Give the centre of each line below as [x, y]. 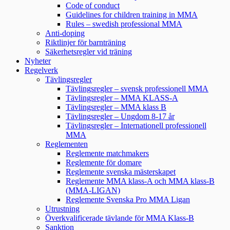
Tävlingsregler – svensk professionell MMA [137, 89]
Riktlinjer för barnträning [85, 43]
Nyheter [38, 61]
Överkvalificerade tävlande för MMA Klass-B [120, 218]
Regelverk [41, 70]
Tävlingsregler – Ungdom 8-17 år [120, 117]
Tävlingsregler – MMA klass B [116, 107]
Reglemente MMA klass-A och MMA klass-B [140, 181]
